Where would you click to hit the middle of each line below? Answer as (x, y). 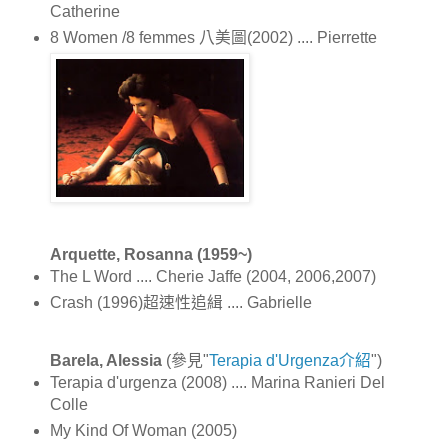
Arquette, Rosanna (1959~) (150, 255)
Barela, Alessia (105, 361)
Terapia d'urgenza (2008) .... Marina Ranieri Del (217, 383)
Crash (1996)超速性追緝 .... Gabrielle (180, 303)
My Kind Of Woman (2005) (143, 431)
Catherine (84, 11)
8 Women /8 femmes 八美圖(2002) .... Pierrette (213, 37)
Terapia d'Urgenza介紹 (289, 361)
